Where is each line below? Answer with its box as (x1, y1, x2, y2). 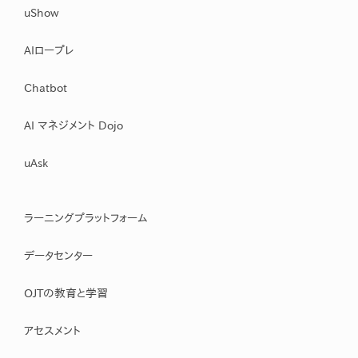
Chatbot (24, 82, 67, 93)
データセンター (24, 249, 93, 261)
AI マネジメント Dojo (24, 119, 123, 131)
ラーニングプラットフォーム (24, 212, 148, 224)
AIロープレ (24, 44, 74, 56)
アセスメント (24, 324, 81, 336)
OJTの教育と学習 (24, 287, 108, 299)
